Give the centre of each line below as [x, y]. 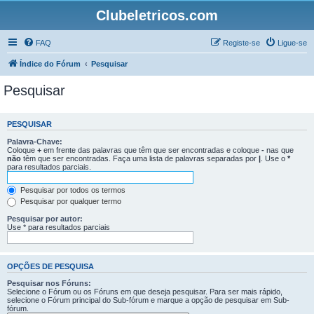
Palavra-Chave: [35, 141]
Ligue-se [292, 43]
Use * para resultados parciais [59, 227]
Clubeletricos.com [157, 15]
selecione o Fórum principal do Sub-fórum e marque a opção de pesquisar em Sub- [148, 300]
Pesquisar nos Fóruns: [49, 284]
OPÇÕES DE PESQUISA [50, 266]
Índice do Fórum [50, 64]
